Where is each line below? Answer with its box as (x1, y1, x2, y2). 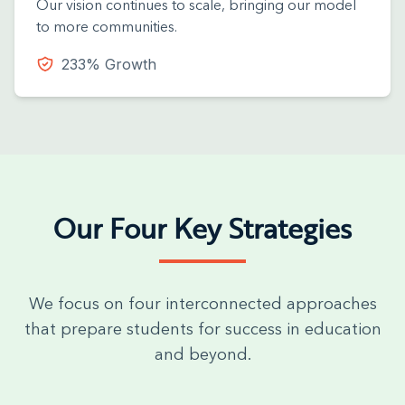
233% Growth (61, 55, 156, 73)
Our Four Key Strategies (53, 209, 352, 248)
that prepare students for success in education (24, 322, 381, 338)
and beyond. (154, 347, 251, 363)
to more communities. (36, 21, 177, 35)
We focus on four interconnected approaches (28, 297, 377, 313)
